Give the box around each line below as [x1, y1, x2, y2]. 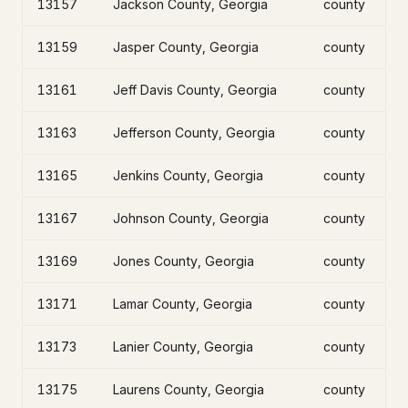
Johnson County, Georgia [113, 210, 269, 226]
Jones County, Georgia [113, 253, 254, 269]
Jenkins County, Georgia [113, 168, 263, 183]
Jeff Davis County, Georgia [113, 82, 277, 97]
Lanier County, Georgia [113, 339, 253, 354]
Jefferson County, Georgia [113, 125, 275, 140]
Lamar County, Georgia [113, 296, 252, 311]
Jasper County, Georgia [113, 39, 259, 55]
